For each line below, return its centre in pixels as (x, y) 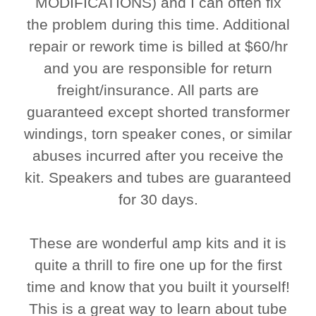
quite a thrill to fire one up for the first (158, 265)
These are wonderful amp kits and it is (158, 243)
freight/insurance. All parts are (158, 90)
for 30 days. (158, 200)
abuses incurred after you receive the (158, 156)
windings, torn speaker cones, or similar (158, 134)
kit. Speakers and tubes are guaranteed (158, 178)
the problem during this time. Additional (158, 25)
